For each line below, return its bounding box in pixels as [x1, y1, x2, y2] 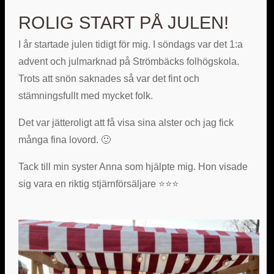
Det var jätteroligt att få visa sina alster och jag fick [18, 117, 234, 128]
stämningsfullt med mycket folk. [18, 91, 153, 102]
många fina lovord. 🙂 [18, 135, 111, 146]
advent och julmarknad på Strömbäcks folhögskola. [18, 56, 239, 67]
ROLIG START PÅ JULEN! [18, 13, 229, 33]
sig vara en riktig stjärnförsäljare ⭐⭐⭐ [18, 179, 179, 190]
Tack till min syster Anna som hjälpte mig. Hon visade [18, 161, 248, 172]
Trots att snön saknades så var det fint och [18, 73, 199, 84]
